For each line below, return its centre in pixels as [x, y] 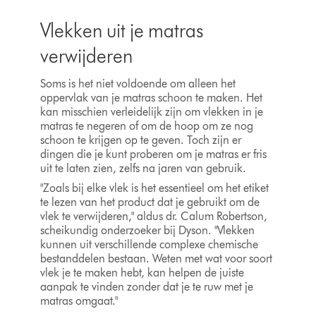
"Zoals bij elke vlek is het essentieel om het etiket [154, 188]
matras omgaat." [79, 301]
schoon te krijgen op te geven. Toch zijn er [140, 140]
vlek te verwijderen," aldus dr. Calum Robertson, [153, 217]
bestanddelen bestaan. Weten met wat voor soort [156, 259]
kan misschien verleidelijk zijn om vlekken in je [151, 112]
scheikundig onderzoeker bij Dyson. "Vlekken [147, 231]
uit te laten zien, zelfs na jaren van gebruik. [143, 169]
